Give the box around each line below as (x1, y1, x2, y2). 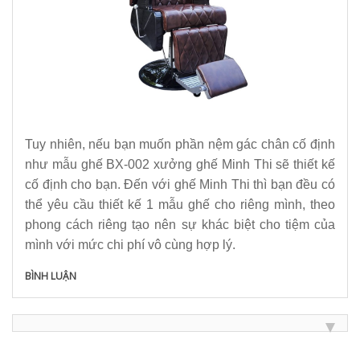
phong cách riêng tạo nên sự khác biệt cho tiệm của (25, 218, 335, 231)
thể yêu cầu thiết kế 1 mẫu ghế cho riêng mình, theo (25, 198, 335, 211)
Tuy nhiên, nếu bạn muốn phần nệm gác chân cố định (25, 137, 335, 151)
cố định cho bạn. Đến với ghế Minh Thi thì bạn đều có (25, 178, 335, 191)
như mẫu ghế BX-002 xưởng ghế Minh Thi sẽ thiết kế (25, 157, 335, 171)
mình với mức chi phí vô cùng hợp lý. (25, 238, 239, 252)
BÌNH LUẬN (25, 269, 76, 283)
